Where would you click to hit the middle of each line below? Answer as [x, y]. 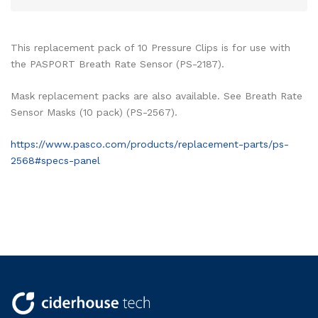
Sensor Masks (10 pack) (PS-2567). [94, 112]
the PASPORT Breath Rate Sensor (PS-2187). [117, 64]
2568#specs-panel [55, 160]
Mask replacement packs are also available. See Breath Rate [157, 95]
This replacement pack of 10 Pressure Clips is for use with [150, 47]
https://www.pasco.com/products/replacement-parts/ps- [150, 144]
